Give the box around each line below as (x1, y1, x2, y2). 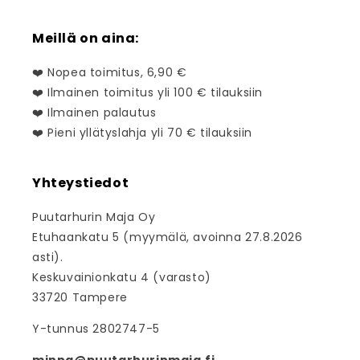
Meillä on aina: (32, 29, 139, 48)
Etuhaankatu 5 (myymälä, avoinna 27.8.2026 (32, 229, 303, 246)
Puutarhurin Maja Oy (32, 209, 156, 226)
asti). (32, 249, 63, 266)
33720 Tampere (32, 289, 128, 306)
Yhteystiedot (32, 174, 129, 193)
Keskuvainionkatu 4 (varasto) (32, 269, 211, 286)
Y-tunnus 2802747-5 (32, 321, 160, 337)
